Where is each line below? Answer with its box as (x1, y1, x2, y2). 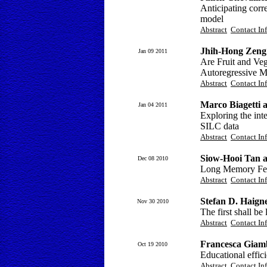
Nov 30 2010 (136, 198, 169, 204)
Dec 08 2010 (137, 155, 168, 162)
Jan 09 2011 (138, 48, 167, 54)
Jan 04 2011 (138, 101, 167, 108)
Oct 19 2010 (138, 241, 167, 247)
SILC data (200, 121, 239, 131)
